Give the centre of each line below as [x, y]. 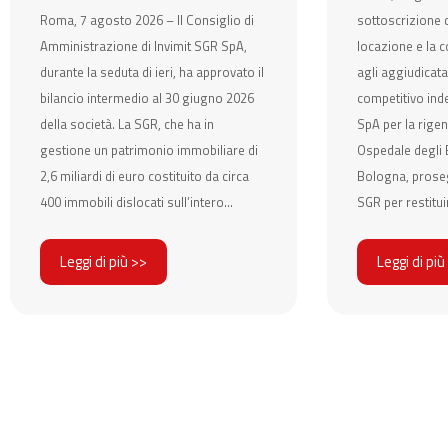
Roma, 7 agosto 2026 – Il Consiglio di [147, 20]
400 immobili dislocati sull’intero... [136, 202]
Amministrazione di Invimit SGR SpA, [143, 46]
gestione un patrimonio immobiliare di [149, 150]
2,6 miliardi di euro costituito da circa [144, 176]
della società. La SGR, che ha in [127, 124]
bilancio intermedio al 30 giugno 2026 [147, 98]
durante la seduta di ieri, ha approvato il [152, 72]
